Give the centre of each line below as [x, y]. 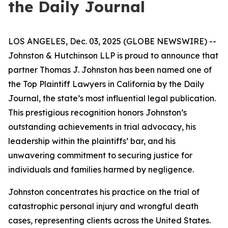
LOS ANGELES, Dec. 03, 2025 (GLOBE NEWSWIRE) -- [112, 41]
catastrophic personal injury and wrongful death [103, 206]
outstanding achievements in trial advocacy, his [102, 127]
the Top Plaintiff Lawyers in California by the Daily [106, 84]
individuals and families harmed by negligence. [101, 169]
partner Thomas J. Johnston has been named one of [110, 70]
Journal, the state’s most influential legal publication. [112, 98]
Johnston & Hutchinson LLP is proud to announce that [113, 55]
